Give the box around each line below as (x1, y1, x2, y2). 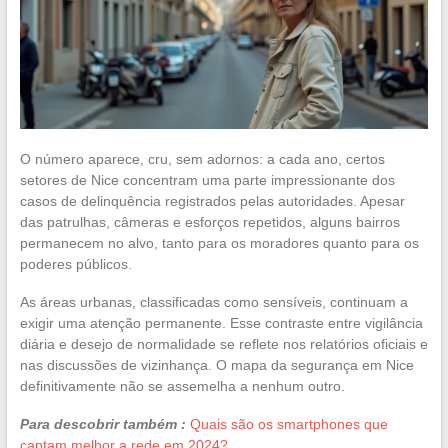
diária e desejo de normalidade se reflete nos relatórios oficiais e (19, 335, 428, 352)
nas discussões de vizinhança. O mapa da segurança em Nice (19, 356, 414, 373)
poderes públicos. (19, 255, 132, 272)
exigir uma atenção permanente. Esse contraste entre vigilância (19, 314, 423, 331)
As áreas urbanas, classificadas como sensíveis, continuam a (19, 293, 408, 310)
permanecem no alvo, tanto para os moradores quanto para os (19, 234, 419, 251)
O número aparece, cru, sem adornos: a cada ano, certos (19, 150, 385, 167)
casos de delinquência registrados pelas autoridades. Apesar (19, 192, 405, 209)
